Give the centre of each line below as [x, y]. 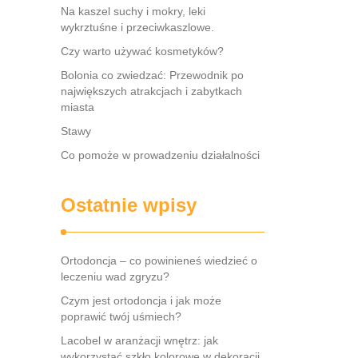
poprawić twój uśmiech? [121, 316]
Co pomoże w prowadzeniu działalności [160, 155]
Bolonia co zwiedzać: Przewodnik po [152, 75]
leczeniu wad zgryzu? [115, 276]
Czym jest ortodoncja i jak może [141, 300]
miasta [78, 107]
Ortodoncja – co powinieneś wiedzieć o [159, 261]
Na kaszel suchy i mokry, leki [133, 11]
